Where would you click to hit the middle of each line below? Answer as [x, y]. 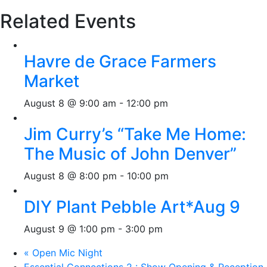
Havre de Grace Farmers [120, 61]
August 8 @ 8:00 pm [70, 176]
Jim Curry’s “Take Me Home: [135, 134]
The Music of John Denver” [130, 154]
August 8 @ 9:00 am [70, 103]
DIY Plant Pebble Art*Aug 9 [132, 207]
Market [52, 81]
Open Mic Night [66, 253]
